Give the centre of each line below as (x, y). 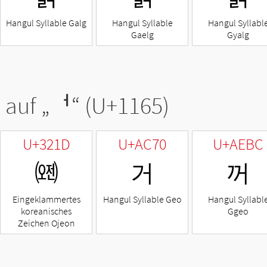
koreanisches (46, 211)
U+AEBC (238, 144)
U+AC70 (142, 144)
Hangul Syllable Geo (142, 199)
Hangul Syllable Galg (46, 23)
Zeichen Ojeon (46, 223)
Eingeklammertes (46, 199)
